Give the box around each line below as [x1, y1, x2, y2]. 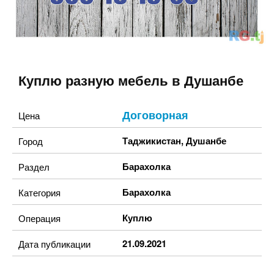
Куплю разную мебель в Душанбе [18, 73, 243, 89]
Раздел [18, 160, 50, 173]
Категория [18, 186, 61, 199]
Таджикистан [122, 134, 181, 147]
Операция [18, 212, 61, 224]
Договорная [122, 107, 188, 123]
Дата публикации [18, 237, 91, 250]
